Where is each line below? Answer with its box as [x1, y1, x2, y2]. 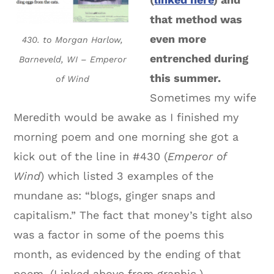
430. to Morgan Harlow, [22, 35, 124, 45]
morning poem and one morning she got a [13, 130, 239, 144]
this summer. [150, 72, 221, 85]
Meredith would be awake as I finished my [13, 111, 239, 124]
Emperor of [168, 150, 227, 163]
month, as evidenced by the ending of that [13, 248, 242, 261]
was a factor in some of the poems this [13, 228, 224, 242]
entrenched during [150, 52, 249, 65]
